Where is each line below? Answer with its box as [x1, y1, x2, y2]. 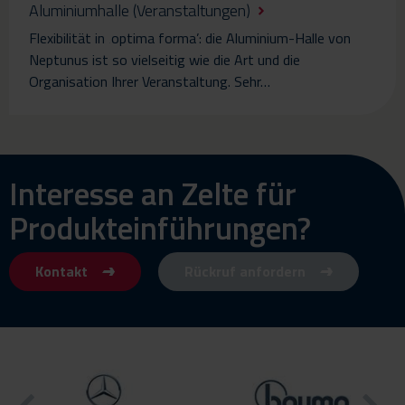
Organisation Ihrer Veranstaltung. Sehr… [29, 70, 270, 92]
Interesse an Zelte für [9, 168, 297, 218]
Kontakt [34, 259, 88, 282]
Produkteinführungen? [9, 202, 311, 252]
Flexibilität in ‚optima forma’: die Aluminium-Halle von [29, 26, 351, 49]
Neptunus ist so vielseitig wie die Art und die [29, 48, 300, 71]
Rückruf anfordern [184, 259, 306, 282]
